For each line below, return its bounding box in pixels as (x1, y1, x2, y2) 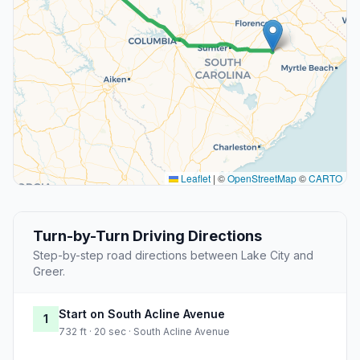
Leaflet (178, 171, 211, 186)
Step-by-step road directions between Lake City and (33, 248, 313, 263)
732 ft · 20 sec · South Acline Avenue (59, 325, 230, 338)
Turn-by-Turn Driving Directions (33, 227, 262, 245)
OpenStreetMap (227, 171, 297, 186)
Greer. (33, 264, 65, 279)
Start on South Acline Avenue (59, 307, 225, 321)
